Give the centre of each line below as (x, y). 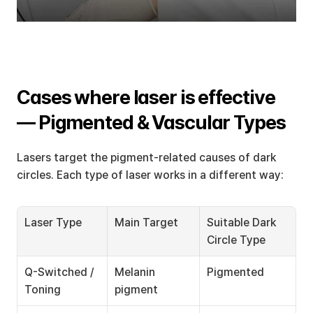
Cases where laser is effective (146, 97)
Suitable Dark (241, 223)
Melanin (135, 272)
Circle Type (236, 240)
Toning (43, 290)
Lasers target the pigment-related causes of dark (146, 158)
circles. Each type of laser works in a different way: (150, 175)
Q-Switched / (59, 272)
